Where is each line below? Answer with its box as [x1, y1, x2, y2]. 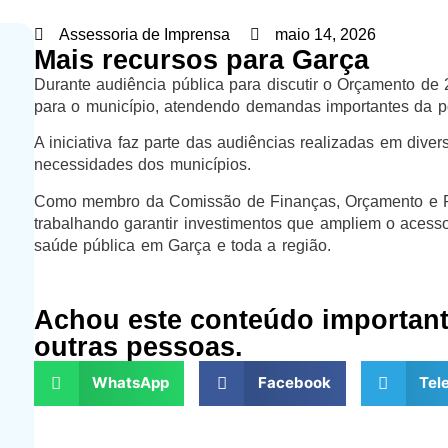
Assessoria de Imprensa [58, 26, 230, 43]
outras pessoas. [33, 331, 243, 362]
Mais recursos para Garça [33, 45, 369, 75]
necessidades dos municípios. [33, 156, 251, 174]
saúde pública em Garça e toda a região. [33, 236, 331, 254]
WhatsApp [92, 373, 170, 393]
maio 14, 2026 [274, 26, 376, 43]
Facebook [257, 373, 331, 393]
